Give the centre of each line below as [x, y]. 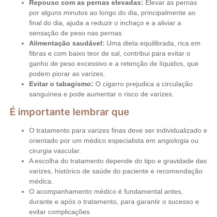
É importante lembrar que [70, 112]
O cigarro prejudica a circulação [143, 84]
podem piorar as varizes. [67, 74]
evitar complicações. [60, 212]
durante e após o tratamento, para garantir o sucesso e [114, 202]
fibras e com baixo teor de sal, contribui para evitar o [110, 53]
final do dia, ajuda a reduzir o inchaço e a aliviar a [105, 23]
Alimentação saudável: [67, 43]
